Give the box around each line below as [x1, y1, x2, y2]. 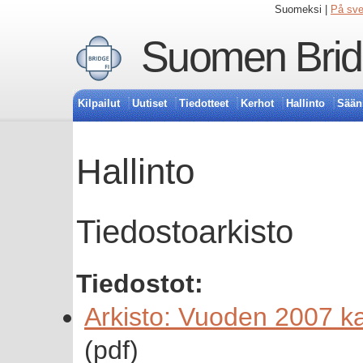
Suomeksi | [275, 3, 331, 15]
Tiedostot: [76, 268, 203, 298]
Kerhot [241, 97, 274, 109]
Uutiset [132, 97, 167, 109]
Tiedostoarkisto [76, 214, 293, 251]
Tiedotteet [179, 97, 228, 109]
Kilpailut [78, 97, 120, 109]
